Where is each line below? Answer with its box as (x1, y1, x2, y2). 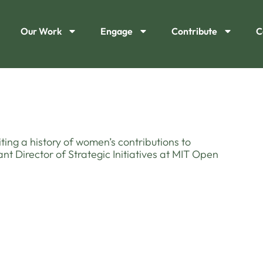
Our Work (20, 25, 62, 37)
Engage (100, 25, 133, 37)
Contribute (171, 25, 217, 37)
